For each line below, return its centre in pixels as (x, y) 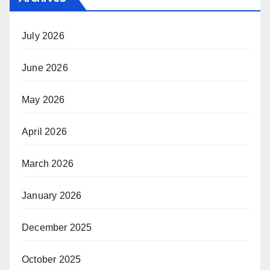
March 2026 (48, 163)
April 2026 (44, 131)
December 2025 (57, 227)
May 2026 (43, 99)
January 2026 (52, 195)
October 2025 (52, 259)
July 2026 (43, 36)
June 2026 (45, 67)
